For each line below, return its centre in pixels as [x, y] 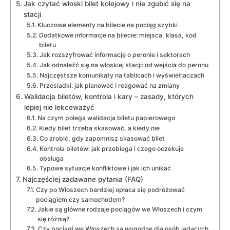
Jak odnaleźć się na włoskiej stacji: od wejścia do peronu [124, 65]
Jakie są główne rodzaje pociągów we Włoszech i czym [120, 209]
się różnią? [53, 219]
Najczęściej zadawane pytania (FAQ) [83, 179]
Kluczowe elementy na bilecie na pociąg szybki [107, 25]
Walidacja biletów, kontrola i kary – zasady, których [109, 97]
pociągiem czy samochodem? [80, 200]
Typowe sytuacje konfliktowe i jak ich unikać [105, 168]
